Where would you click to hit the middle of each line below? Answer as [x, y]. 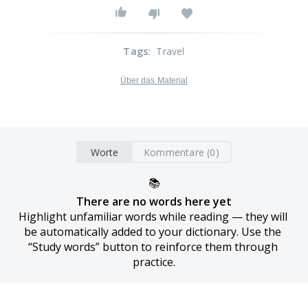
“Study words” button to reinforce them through [153, 247]
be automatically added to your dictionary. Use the [153, 232]
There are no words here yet [154, 201]
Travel [170, 51]
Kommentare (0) [181, 152]
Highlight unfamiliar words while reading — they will [153, 217]
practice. [154, 262]
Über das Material [154, 80]
